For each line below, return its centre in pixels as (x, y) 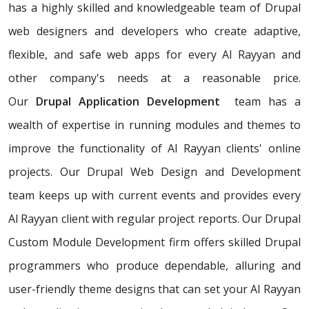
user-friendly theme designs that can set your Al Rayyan (154, 289)
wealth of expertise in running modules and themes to (154, 125)
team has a (260, 102)
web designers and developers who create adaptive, (154, 31)
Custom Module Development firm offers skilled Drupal (154, 242)
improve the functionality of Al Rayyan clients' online (154, 149)
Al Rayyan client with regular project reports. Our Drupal (154, 219)
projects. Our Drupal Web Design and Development (154, 172)
